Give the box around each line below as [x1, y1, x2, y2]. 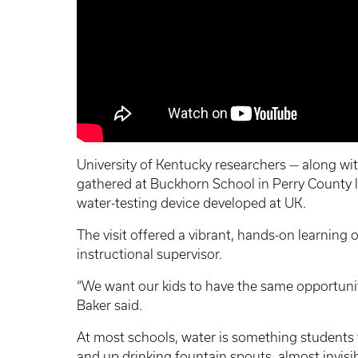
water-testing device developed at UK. [77, 195, 306, 210]
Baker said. [77, 297, 142, 312]
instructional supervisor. [77, 246, 222, 261]
